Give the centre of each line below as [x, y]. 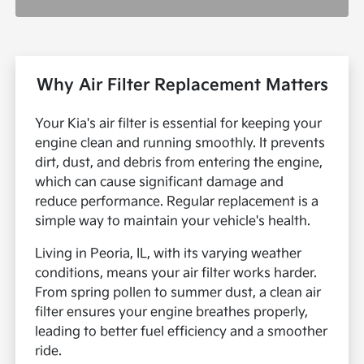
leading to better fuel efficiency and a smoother [182, 332]
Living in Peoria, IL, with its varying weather [169, 254]
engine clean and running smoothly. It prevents [180, 144]
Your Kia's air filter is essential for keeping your [179, 124]
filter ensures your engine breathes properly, [172, 313]
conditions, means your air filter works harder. [176, 274]
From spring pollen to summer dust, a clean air [178, 293]
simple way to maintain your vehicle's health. [173, 222]
